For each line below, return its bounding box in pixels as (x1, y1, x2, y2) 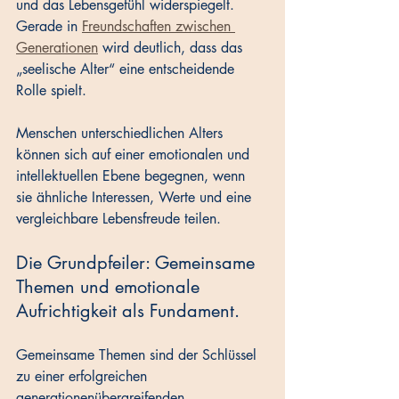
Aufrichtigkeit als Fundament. (16, 299, 240, 323)
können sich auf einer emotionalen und (16, 145, 254, 165)
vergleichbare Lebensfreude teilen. (16, 209, 221, 229)
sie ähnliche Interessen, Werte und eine (16, 188, 256, 208)
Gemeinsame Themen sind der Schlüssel (16, 346, 261, 365)
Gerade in (16, 17, 82, 37)
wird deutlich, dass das (98, 38, 247, 58)
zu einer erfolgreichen (16, 367, 151, 387)
